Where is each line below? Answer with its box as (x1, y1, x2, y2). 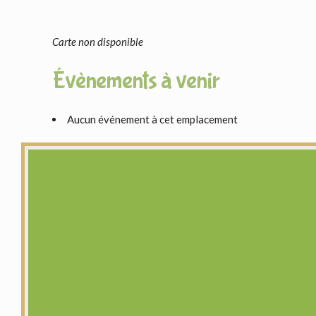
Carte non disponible (52, 35, 144, 48)
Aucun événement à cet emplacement (67, 113, 238, 126)
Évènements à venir (52, 66, 220, 95)
